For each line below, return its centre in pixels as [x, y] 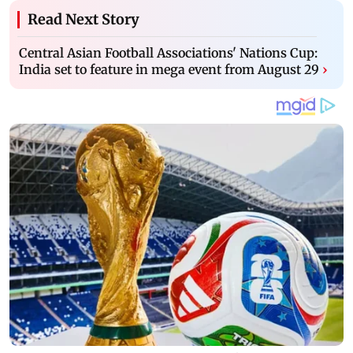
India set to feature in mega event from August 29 [169, 69]
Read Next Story [84, 19]
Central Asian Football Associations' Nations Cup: [168, 52]
